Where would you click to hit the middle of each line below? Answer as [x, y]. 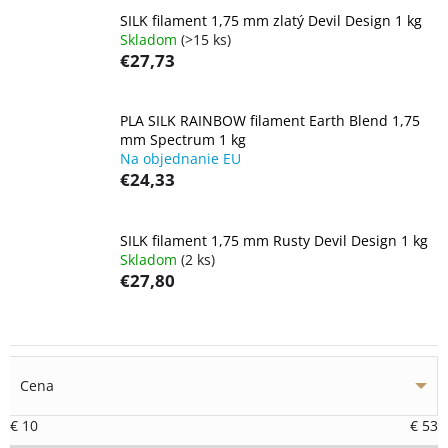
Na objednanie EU [180, 158]
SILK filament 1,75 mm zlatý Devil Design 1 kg [271, 20]
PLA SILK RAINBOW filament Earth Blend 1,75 [270, 120]
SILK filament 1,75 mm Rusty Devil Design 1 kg [274, 240]
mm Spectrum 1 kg [183, 139]
